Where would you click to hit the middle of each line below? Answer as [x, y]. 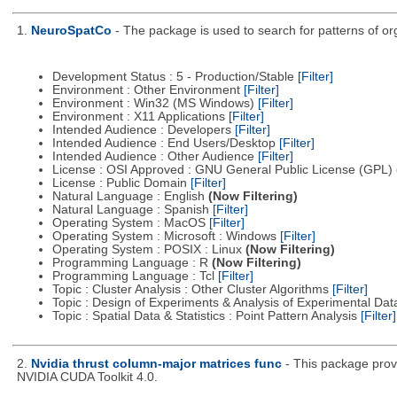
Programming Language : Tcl [135, 276]
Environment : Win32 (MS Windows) [155, 104]
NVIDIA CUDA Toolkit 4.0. [87, 378]
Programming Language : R [132, 263]
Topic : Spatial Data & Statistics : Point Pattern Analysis [206, 316]
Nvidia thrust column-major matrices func [156, 364]
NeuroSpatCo [71, 31]
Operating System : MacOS [130, 223]
